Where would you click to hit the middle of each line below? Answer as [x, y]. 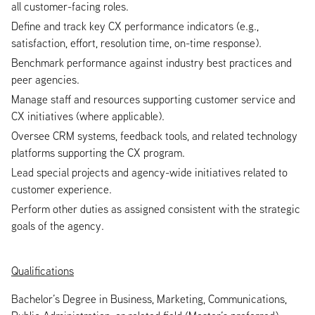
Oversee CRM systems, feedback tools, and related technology [154, 135]
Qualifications [43, 270]
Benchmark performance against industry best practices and [152, 62]
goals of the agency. [58, 225]
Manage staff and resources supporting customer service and [153, 99]
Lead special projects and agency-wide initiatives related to [149, 172]
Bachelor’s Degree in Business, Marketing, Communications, [149, 298]
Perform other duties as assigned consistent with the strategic [156, 208]
